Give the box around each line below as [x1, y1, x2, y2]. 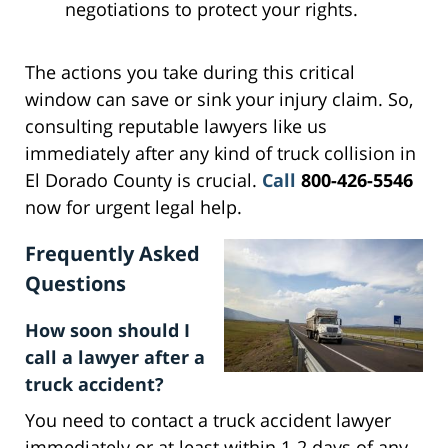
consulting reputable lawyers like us [25, 114, 327, 139]
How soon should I [25, 318, 190, 343]
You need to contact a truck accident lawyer [25, 408, 391, 433]
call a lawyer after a [25, 345, 205, 370]
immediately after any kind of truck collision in [25, 141, 416, 166]
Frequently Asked [25, 240, 200, 268]
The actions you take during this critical [25, 60, 355, 85]
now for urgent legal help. [25, 195, 242, 220]
